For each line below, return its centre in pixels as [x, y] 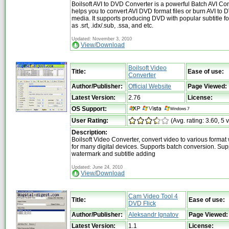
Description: [89, 132]
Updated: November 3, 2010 [102, 39]
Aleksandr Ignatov [153, 214]
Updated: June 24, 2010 [97, 167]
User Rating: [90, 120]
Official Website [150, 86]
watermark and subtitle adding [113, 154]
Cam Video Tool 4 [153, 196]
